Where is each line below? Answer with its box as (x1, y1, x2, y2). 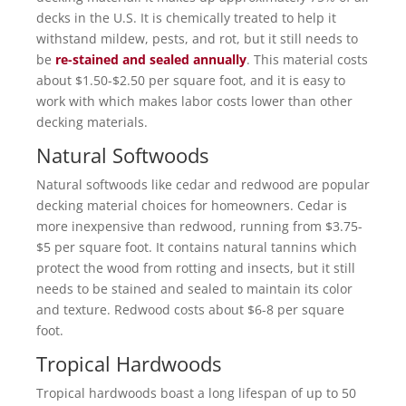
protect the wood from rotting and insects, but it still (36, 259, 355, 276)
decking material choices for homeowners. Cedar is (36, 197, 347, 214)
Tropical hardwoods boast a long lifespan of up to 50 (36, 384, 356, 401)
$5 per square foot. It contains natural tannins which (36, 238, 357, 256)
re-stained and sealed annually (55, 51, 246, 68)
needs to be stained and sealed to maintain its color (36, 280, 353, 297)
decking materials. (36, 113, 148, 130)
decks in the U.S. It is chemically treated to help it (36, 9, 336, 26)
